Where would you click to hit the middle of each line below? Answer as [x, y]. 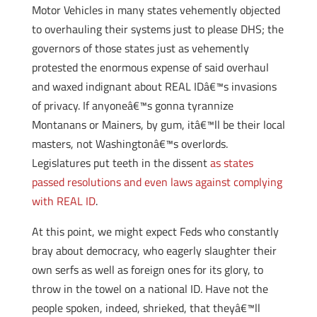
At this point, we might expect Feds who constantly [155, 231]
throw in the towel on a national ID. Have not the [150, 289]
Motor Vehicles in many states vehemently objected [156, 10]
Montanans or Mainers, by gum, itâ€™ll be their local [158, 125]
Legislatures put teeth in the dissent [121, 163]
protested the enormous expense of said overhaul [150, 67]
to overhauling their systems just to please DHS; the [157, 29]
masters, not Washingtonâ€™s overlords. [129, 144]
